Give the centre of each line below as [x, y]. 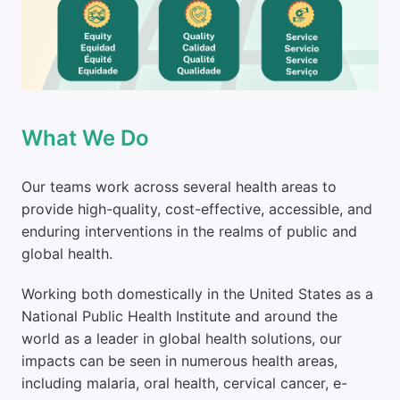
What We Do [85, 137]
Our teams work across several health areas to [179, 186]
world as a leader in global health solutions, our [182, 338]
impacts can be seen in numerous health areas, [179, 360]
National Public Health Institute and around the [179, 316]
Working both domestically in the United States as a [197, 293]
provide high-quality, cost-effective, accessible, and [197, 208]
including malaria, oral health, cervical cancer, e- [184, 383]
